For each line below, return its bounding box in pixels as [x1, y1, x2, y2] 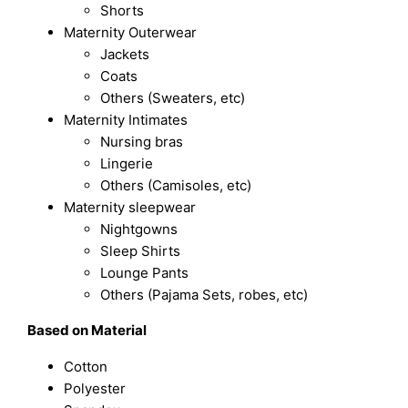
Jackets [100, 46, 150, 64]
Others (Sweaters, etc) [100, 89, 246, 107]
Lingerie [100, 155, 154, 173]
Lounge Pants [100, 264, 189, 282]
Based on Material [27, 321, 148, 340]
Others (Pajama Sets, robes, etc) [100, 286, 309, 304]
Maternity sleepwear [64, 199, 197, 217]
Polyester [64, 379, 127, 397]
